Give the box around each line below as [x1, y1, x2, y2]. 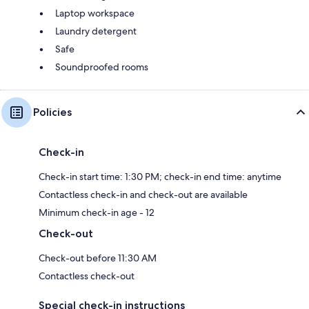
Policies [33, 105, 72, 119]
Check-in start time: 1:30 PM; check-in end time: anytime [39, 170, 281, 183]
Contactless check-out [39, 269, 134, 282]
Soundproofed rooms [55, 60, 148, 73]
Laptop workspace [55, 6, 134, 19]
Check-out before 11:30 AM [39, 251, 157, 264]
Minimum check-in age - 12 [39, 206, 154, 219]
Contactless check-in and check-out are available [39, 188, 248, 201]
